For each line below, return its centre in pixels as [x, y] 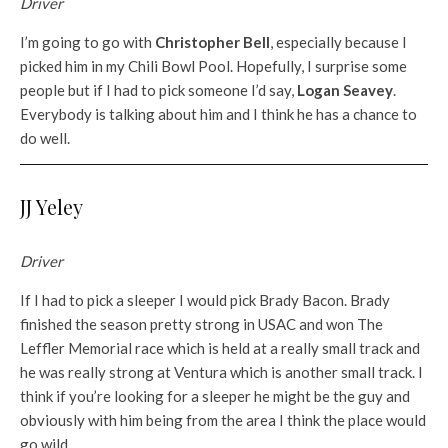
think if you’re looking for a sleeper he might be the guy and [215, 396]
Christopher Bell [212, 42]
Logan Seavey [345, 90]
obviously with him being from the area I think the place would [223, 420]
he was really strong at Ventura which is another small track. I [221, 372]
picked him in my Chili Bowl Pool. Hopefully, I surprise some [213, 66]
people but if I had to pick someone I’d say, [158, 90]
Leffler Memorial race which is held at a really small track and [220, 348]
